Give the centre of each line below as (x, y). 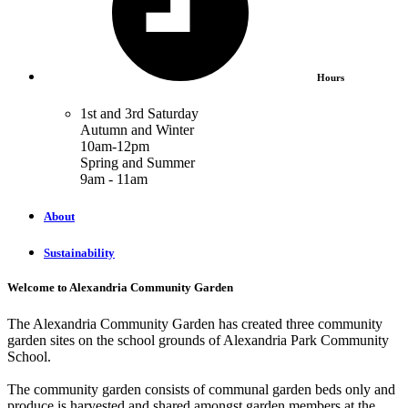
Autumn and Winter (137, 129)
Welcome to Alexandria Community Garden (120, 288)
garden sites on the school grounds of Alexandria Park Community (198, 340)
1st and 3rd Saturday (139, 113)
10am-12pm (115, 146)
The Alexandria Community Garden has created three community (195, 323)
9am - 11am (114, 178)
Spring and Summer (138, 162)
